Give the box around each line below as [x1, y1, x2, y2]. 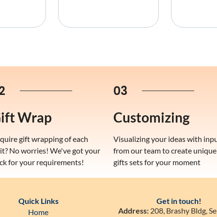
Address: [118, 205, 149, 215]
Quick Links [18, 196, 59, 205]
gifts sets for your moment [113, 157, 201, 167]
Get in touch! [156, 196, 201, 205]
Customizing [113, 108, 189, 125]
